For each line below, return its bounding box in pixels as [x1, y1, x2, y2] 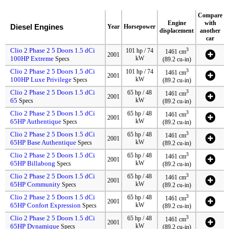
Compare [198, 11, 222, 19]
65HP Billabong [10, 159, 55, 167]
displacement [159, 27, 194, 34]
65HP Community [10, 180, 60, 188]
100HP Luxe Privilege [10, 75, 72, 83]
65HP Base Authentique [10, 138, 76, 146]
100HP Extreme [10, 54, 54, 62]
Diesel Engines [10, 22, 63, 31]
